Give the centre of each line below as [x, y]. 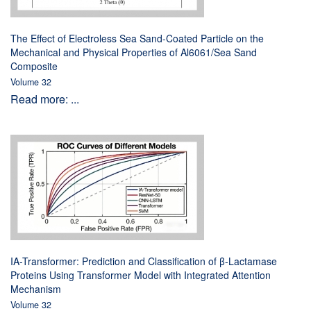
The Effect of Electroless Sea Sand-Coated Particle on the [137, 38]
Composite [34, 66]
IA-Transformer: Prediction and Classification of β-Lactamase [144, 261]
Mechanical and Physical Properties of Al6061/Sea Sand [134, 52]
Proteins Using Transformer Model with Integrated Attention [141, 275]
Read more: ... [45, 99]
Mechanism [36, 289]
